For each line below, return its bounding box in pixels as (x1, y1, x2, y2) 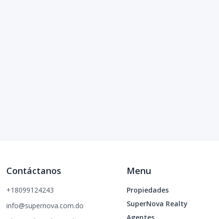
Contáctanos (6, 165, 62, 176)
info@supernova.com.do (6, 201, 84, 210)
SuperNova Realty (126, 199, 188, 208)
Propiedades (126, 185, 169, 195)
